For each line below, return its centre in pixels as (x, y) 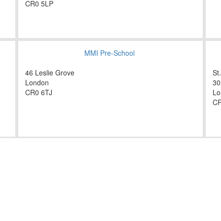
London (37, 83)
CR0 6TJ (39, 92)
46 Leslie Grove (50, 73)
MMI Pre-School (109, 53)
